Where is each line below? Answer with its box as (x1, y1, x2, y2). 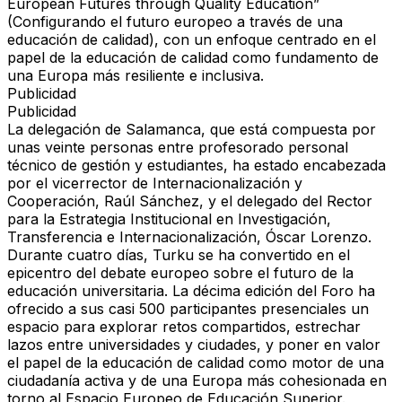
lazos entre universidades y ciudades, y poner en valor (7, 336, 380, 354)
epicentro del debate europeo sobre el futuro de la (7, 264, 354, 283)
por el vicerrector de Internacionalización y (7, 174, 302, 193)
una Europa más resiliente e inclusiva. (7, 66, 264, 85)
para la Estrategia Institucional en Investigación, (7, 210, 331, 229)
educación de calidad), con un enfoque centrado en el (7, 31, 376, 49)
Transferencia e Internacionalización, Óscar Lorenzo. (7, 228, 371, 247)
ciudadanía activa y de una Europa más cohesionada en (7, 371, 387, 390)
